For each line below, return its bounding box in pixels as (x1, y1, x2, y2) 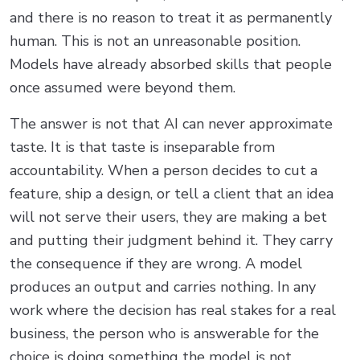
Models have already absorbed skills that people (10, 54, 332, 74)
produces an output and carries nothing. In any (10, 276, 316, 297)
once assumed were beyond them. (10, 77, 235, 97)
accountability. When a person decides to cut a (10, 160, 317, 180)
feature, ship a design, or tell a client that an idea (10, 183, 333, 203)
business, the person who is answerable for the (10, 323, 319, 343)
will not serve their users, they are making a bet (10, 207, 327, 227)
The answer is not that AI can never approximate (10, 113, 333, 133)
